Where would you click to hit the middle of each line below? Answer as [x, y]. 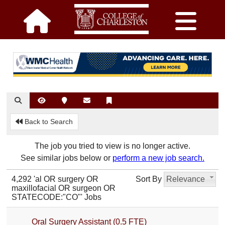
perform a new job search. [158, 158]
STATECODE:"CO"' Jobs [57, 197]
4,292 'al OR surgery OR [55, 179]
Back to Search [48, 121]
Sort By [148, 179]
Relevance [191, 179]
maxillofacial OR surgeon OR [64, 188]
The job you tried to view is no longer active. [113, 146]
